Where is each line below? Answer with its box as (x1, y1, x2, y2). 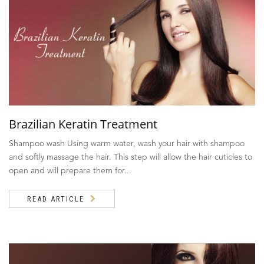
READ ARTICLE (27, 194, 84, 204)
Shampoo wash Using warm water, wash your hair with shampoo (9, 140, 245, 148)
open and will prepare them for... (9, 167, 131, 176)
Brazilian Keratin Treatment (9, 116, 157, 133)
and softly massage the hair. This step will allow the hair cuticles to (9, 153, 252, 162)
